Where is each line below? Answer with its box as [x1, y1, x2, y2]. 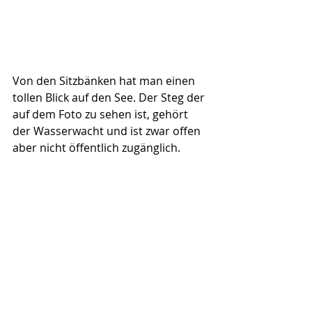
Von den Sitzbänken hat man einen [13, 73, 198, 89]
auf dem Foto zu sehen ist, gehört [13, 107, 191, 123]
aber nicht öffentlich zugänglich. [13, 140, 180, 156]
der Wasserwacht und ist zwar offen [13, 123, 203, 139]
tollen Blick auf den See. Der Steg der [13, 90, 208, 106]
